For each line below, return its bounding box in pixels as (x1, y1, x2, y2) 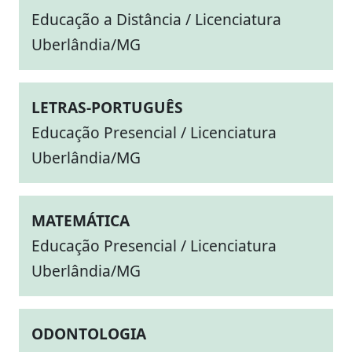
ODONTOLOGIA (31, 323, 146, 344)
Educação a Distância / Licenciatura (31, 9, 281, 30)
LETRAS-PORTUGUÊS (31, 97, 183, 118)
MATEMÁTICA (31, 210, 130, 231)
